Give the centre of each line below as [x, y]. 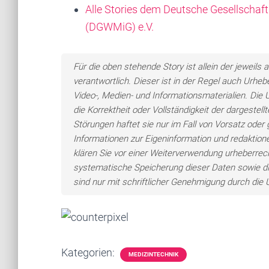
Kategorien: [89, 252]
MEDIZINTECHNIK [153, 254]
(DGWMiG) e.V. [119, 27]
